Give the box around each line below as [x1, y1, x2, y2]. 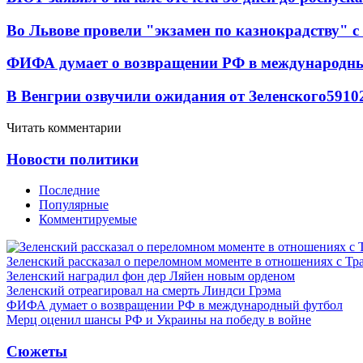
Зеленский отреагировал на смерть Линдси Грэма [6, 284, 281, 298]
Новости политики [6, 150, 139, 168]
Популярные [39, 198, 109, 212]
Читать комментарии [6, 120, 122, 135]
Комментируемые [39, 212, 137, 227]
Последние [39, 183, 100, 198]
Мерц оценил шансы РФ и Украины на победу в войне [6, 313, 311, 327]
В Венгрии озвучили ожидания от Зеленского [6, 88, 327, 105]
